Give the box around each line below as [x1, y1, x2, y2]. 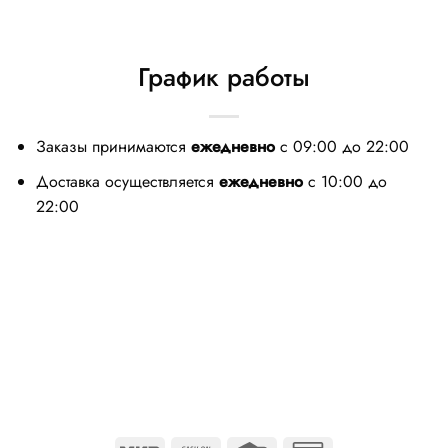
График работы [138, 59, 310, 97]
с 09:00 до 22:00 [274, 135, 409, 159]
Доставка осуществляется [35, 169, 219, 193]
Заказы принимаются [35, 135, 191, 159]
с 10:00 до [302, 169, 387, 193]
